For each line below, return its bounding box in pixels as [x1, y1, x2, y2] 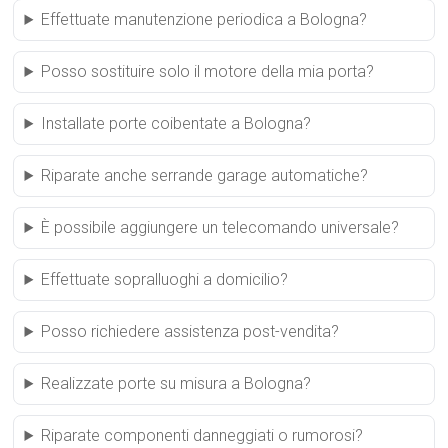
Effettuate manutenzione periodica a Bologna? [41, 10, 368, 29]
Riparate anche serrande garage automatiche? [41, 166, 369, 185]
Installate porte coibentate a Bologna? [41, 114, 312, 133]
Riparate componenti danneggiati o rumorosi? [41, 426, 364, 445]
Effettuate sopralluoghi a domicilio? [41, 270, 289, 289]
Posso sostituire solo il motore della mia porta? [41, 62, 375, 81]
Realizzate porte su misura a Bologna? [41, 374, 312, 393]
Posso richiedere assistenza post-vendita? [41, 322, 340, 341]
